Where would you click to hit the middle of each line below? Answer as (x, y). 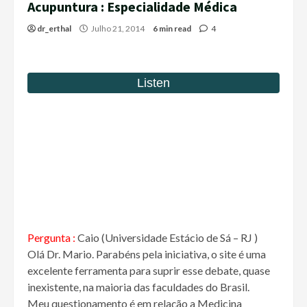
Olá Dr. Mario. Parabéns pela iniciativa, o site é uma (147, 254)
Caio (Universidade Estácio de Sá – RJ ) (168, 238)
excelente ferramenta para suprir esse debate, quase (149, 271)
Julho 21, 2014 (118, 29)
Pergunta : (52, 238)
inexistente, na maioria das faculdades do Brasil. (138, 287)
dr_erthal (54, 29)
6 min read (172, 29)
